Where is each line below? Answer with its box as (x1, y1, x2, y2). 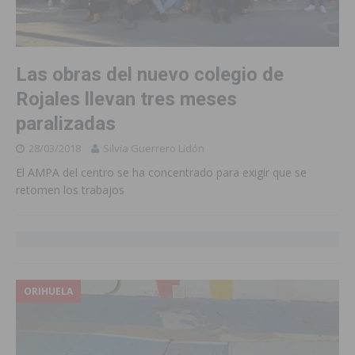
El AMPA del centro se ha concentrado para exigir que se (16, 164, 307, 180)
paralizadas (16, 112, 116, 135)
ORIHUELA (24, 284, 73, 298)
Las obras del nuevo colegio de (16, 63, 284, 86)
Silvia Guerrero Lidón (103, 140, 204, 155)
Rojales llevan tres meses (16, 87, 237, 110)
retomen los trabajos (16, 181, 124, 197)
